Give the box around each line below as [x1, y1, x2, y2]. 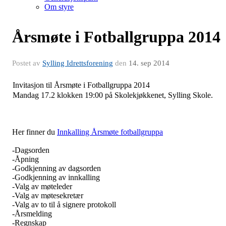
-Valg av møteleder [12, 182, 72, 191]
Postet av [12, 59, 42, 67]
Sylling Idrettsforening [42, 59, 113, 67]
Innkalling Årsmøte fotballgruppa [57, 127, 163, 136]
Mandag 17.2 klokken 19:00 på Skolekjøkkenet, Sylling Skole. [13, 90, 213, 99]
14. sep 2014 [129, 59, 169, 67]
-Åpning [12, 154, 39, 163]
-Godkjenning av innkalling [12, 173, 100, 182]
